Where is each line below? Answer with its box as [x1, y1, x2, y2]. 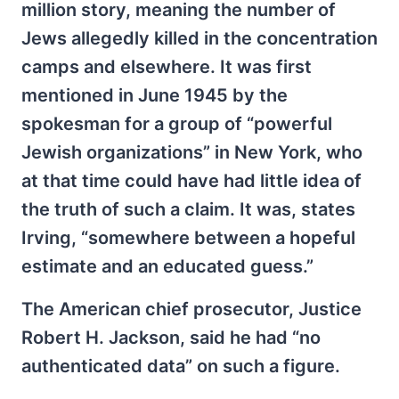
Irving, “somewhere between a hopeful [21, 226, 355, 248]
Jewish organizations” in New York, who [21, 141, 362, 163]
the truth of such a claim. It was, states [21, 198, 355, 220]
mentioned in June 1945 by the [21, 84, 288, 106]
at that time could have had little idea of [21, 169, 362, 191]
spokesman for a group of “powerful [21, 112, 332, 134]
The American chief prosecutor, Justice [21, 297, 362, 320]
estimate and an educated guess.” [21, 255, 313, 277]
